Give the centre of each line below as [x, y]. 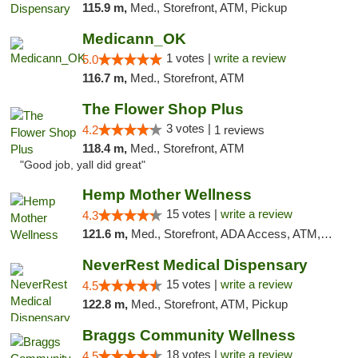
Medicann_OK [134, 39]
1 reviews [239, 130]
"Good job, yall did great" [83, 165]
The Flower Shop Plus [163, 109]
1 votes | [190, 58]
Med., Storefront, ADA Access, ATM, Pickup [225, 234]
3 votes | [190, 128]
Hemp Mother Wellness [167, 195]
